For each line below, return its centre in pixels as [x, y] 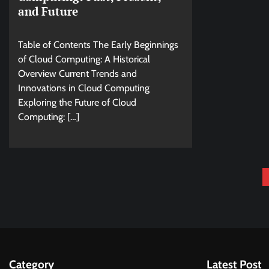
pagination [42, 200]
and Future [48, 11]
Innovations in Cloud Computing [84, 88]
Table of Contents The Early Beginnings [98, 45]
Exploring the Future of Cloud [77, 103]
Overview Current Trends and [77, 74]
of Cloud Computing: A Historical [84, 59]
